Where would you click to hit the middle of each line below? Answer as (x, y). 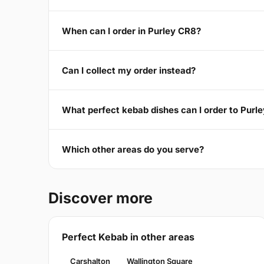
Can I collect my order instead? (129, 70)
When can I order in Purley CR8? (131, 31)
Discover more (100, 198)
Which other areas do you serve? (133, 149)
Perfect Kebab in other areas (128, 237)
